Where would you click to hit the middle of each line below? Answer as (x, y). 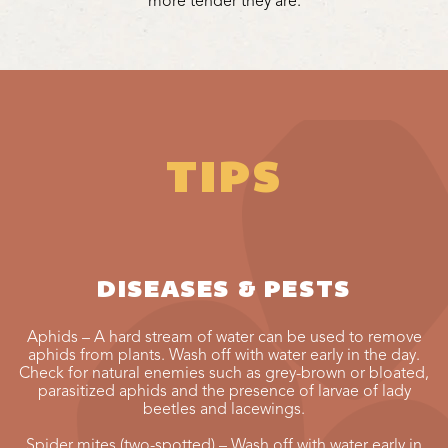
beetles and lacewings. (224, 409)
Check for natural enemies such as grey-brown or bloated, (224, 373)
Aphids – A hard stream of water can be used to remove (224, 337)
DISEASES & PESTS (224, 291)
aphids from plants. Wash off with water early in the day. (224, 355)
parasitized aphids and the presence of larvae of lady (224, 391)
